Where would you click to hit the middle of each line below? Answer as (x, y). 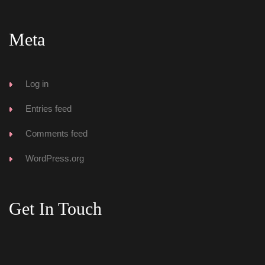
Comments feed (56, 133)
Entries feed (49, 109)
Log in (37, 84)
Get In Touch (55, 209)
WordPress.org (55, 158)
